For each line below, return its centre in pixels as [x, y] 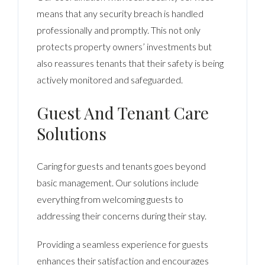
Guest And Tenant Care [123, 112]
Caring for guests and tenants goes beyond [122, 166]
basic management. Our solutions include [118, 182]
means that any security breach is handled [120, 13]
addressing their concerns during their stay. [122, 215]
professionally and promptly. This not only [119, 30]
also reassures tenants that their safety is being [130, 63]
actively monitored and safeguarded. [110, 79]
